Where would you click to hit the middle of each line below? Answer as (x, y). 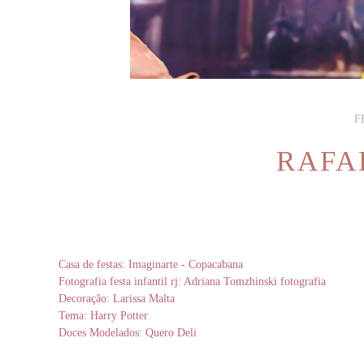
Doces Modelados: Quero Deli (128, 333)
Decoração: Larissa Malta (117, 299)
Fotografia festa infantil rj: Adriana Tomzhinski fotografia (192, 282)
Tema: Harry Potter (103, 316)
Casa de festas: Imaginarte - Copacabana (151, 264)
